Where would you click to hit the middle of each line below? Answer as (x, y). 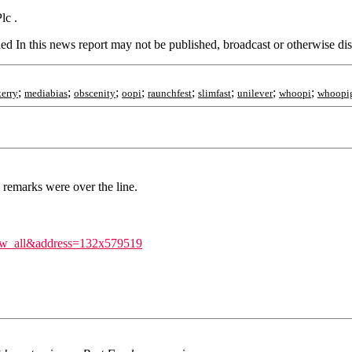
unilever (255, 93)
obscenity (95, 93)
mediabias (46, 93)
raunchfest (170, 93)
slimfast (214, 93)
